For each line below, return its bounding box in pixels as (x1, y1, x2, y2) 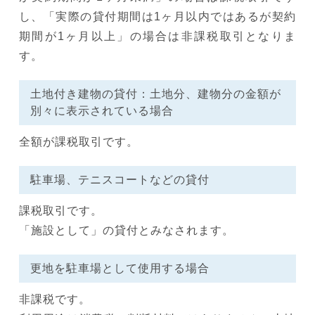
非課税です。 (19, 292, 91, 305)
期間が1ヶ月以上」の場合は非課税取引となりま (19, 30, 296, 42)
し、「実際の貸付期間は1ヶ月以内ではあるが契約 (19, 10, 296, 22)
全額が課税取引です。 (19, 135, 139, 148)
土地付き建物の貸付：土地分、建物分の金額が (30, 87, 281, 100)
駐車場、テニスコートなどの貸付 (30, 173, 210, 186)
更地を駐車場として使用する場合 (30, 262, 210, 274)
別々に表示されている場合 (30, 104, 174, 117)
